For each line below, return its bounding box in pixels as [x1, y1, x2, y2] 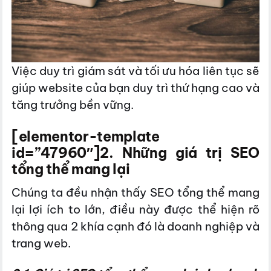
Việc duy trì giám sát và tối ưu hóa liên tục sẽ [11, 63, 260, 78]
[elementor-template [11, 127, 160, 145]
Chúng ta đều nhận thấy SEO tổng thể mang [11, 185, 260, 200]
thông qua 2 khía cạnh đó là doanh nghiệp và [11, 219, 260, 234]
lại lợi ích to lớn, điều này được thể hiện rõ [11, 202, 260, 217]
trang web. [11, 236, 71, 251]
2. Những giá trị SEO [100, 143, 260, 162]
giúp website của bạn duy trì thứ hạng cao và [11, 80, 260, 95]
